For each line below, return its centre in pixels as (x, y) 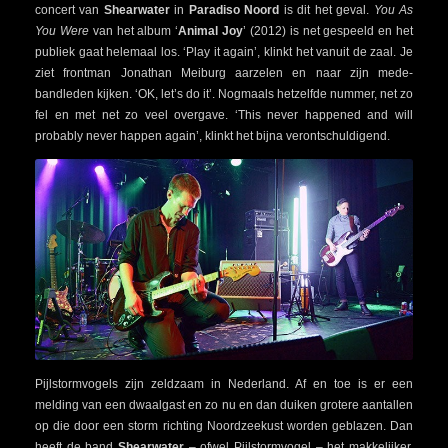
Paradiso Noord (234, 9)
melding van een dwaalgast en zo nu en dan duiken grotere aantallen (224, 404)
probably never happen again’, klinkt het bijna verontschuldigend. (212, 135)
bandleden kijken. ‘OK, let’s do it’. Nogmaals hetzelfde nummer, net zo (224, 93)
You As (393, 9)
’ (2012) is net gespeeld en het (328, 30)
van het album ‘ (133, 30)
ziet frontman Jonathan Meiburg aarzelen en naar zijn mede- (224, 72)
